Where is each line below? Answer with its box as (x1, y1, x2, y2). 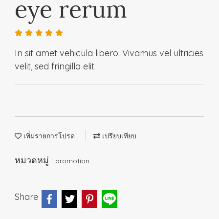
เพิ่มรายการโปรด (22, 131, 75, 140)
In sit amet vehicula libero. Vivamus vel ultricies (15, 47, 203, 59)
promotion (55, 156, 89, 165)
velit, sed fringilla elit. (15, 60, 96, 72)
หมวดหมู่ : (15, 154, 55, 166)
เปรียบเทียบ (100, 131, 136, 140)
